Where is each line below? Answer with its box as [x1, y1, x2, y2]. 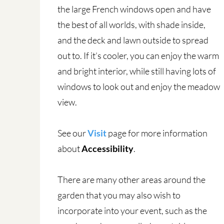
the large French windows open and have [57, 3, 211, 14]
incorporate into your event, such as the [57, 205, 207, 216]
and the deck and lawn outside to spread [57, 34, 209, 45]
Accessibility [81, 143, 134, 154]
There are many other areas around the [57, 174, 206, 185]
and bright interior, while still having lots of [57, 65, 216, 76]
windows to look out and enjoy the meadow [57, 81, 220, 92]
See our [57, 127, 88, 138]
